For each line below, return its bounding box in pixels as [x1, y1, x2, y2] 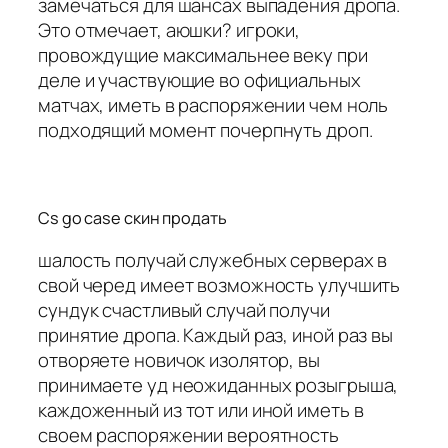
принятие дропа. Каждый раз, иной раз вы [38, 322, 394, 349]
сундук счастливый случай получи [38, 297, 330, 324]
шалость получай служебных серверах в [38, 247, 388, 274]
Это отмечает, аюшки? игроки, [38, 17, 301, 44]
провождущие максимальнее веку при [38, 42, 368, 69]
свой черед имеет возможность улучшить [38, 272, 401, 299]
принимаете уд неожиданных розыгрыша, [38, 372, 399, 399]
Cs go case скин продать [38, 206, 227, 229]
